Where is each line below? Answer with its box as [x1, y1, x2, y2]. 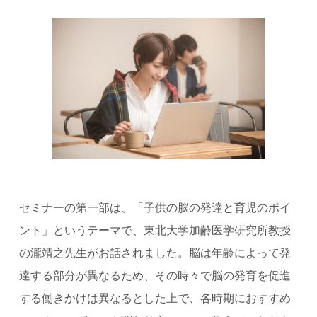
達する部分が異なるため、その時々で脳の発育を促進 [18, 266, 291, 283]
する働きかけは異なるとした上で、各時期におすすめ [18, 289, 291, 306]
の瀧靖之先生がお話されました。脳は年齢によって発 [18, 243, 291, 260]
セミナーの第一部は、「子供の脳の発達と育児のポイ [18, 198, 291, 215]
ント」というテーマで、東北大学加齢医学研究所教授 [18, 221, 291, 238]
